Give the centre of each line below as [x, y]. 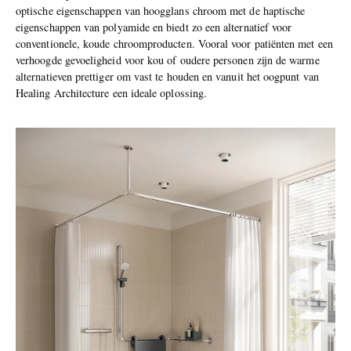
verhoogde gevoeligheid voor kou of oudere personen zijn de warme [168, 60]
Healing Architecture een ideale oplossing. [114, 93]
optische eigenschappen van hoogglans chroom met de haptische [161, 11]
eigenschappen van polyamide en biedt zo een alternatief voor [154, 27]
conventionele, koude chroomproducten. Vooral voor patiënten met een [174, 44]
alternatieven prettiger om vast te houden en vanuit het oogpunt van [167, 77]
